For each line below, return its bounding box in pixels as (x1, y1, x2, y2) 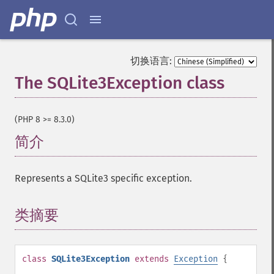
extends (135, 254, 169, 264)
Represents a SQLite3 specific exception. (15, 172, 192, 184)
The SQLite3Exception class (15, 73, 224, 93)
